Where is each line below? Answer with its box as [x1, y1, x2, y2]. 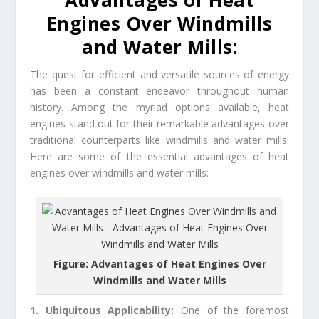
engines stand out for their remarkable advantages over [30, 117, 289, 130]
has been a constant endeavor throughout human [30, 84, 289, 98]
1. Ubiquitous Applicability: [30, 303, 181, 318]
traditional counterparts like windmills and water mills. [30, 133, 289, 147]
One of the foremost [181, 303, 289, 318]
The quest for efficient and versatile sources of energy [30, 68, 289, 81]
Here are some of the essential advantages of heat [30, 150, 289, 163]
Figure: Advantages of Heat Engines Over [53, 257, 266, 271]
